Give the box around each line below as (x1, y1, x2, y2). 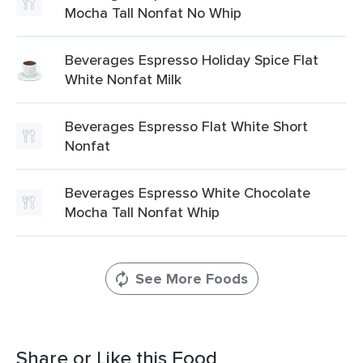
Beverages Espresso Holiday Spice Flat (65, 49, 318, 70)
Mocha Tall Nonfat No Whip (65, 2, 241, 23)
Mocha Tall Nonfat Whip (65, 202, 220, 222)
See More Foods (135, 268, 248, 289)
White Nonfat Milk (65, 69, 181, 89)
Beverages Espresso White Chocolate (65, 182, 310, 203)
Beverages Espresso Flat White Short (65, 116, 308, 136)
